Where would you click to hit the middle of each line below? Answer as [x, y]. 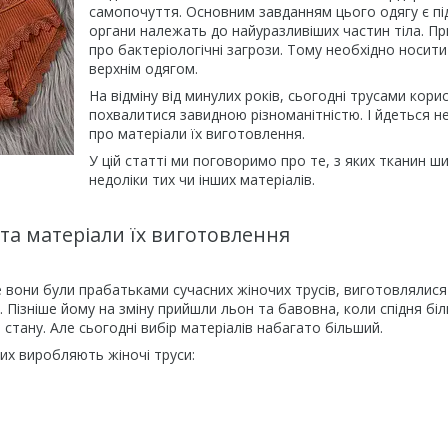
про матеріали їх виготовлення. [197, 133]
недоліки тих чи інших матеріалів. [202, 179]
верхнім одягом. [143, 68]
